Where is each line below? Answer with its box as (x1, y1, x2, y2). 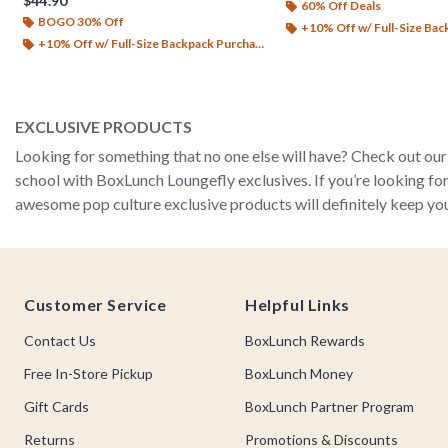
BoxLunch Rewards (245, 332, 365, 349)
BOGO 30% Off (38, 13, 124, 29)
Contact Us (24, 332, 96, 349)
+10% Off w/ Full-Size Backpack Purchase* (38, 35, 255, 51)
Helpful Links (245, 295, 350, 314)
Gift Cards (24, 398, 89, 415)
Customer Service (24, 295, 167, 314)
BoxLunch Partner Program (245, 398, 414, 415)
